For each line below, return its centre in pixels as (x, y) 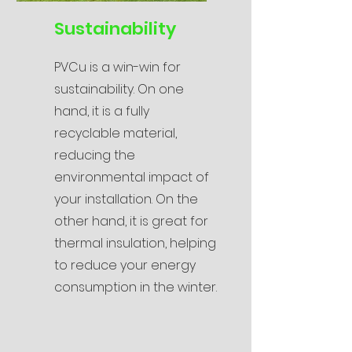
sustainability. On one (119, 89)
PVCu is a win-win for (117, 67)
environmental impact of (132, 177)
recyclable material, (115, 133)
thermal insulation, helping (135, 243)
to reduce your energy (125, 265)
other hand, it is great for (131, 221)
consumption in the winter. (136, 287)
